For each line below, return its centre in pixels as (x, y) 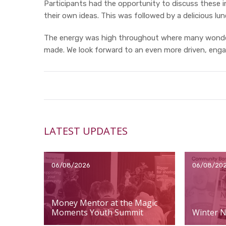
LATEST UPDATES (86, 131)
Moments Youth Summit (97, 212)
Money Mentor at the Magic (104, 203)
